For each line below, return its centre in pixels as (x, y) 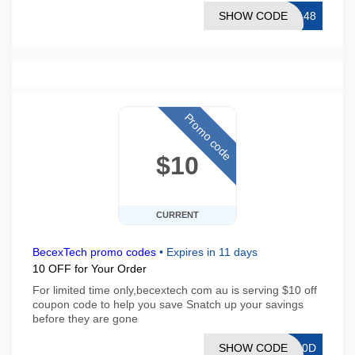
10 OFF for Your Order (90, 269)
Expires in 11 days (212, 252)
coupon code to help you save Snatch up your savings (168, 304)
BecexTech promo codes (94, 252)
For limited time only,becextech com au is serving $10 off (175, 290)
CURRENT (177, 215)
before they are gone (85, 319)
